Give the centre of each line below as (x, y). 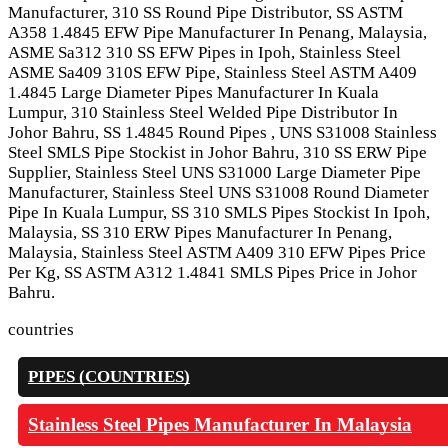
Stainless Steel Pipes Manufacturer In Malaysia (220, 425)
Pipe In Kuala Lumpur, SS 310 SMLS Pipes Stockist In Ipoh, (219, 213)
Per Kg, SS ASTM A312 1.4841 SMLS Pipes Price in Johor (212, 273)
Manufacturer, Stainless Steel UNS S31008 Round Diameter (218, 193)
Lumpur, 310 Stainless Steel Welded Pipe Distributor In (203, 113)
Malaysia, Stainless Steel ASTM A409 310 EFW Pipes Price (217, 253)
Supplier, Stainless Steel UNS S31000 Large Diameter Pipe (214, 173)
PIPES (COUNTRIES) (109, 377)
